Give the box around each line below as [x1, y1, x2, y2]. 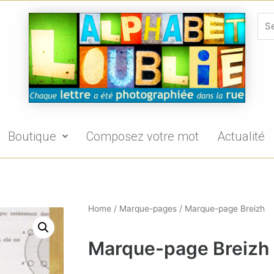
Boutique [8, 129, 56, 144]
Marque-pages [119, 204, 177, 214]
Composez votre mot [86, 129, 199, 144]
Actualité [217, 129, 265, 144]
